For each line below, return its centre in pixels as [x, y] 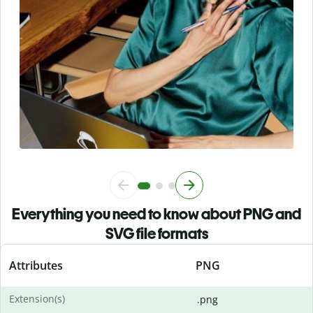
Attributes [36, 266]
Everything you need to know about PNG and [156, 214]
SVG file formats [156, 234]
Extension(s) [37, 299]
